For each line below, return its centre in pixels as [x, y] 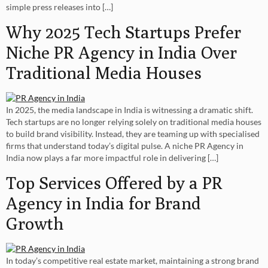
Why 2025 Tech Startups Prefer [124, 31]
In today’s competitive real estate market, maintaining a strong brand [133, 261]
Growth [35, 223]
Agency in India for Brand [103, 203]
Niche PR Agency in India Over [121, 52]
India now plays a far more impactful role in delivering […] [112, 157]
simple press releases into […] [60, 7]
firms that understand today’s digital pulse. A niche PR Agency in [125, 145]
